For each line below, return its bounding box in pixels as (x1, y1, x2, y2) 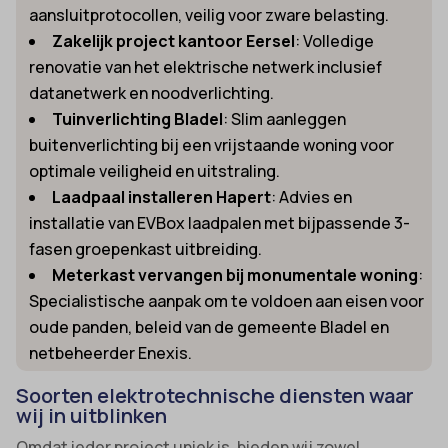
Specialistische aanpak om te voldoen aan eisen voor (29, 289, 425, 312)
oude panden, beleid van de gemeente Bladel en (29, 315, 390, 338)
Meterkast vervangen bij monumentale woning (52, 263, 419, 286)
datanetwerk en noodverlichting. (29, 81, 275, 104)
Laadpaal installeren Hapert (52, 185, 272, 208)
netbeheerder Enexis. (29, 341, 193, 364)
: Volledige (295, 29, 375, 52)
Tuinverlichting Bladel (52, 107, 224, 130)
